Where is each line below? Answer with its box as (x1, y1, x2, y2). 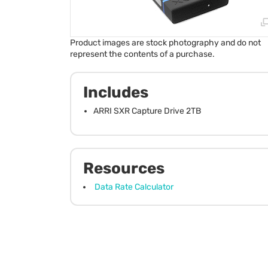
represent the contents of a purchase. (70, 48, 215, 59)
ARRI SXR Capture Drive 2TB (93, 105, 201, 116)
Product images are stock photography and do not (70, 37, 261, 48)
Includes (83, 83, 148, 102)
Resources (83, 159, 165, 178)
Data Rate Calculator (95, 181, 173, 192)
